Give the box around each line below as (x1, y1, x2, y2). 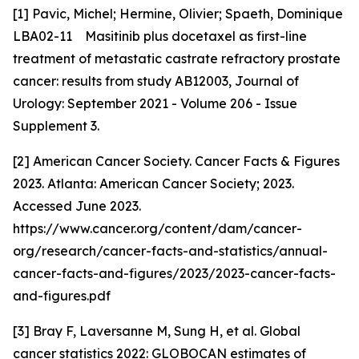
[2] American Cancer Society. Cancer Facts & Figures (13, 153, 340, 169)
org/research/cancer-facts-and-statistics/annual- (13, 243, 328, 259)
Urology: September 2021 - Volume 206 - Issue (13, 95, 297, 111)
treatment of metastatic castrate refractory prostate (13, 50, 341, 67)
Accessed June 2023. (13, 198, 141, 214)
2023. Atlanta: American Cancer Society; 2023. (13, 175, 294, 192)
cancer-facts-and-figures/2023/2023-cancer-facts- (13, 265, 336, 281)
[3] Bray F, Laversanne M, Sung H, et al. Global (13, 323, 301, 339)
